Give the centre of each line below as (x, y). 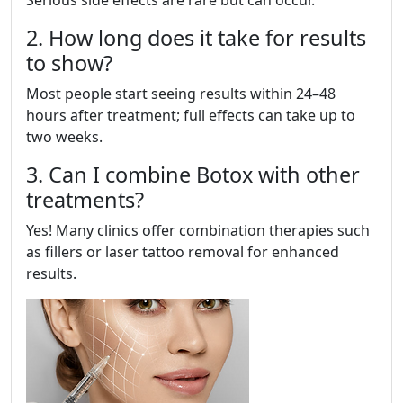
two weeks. (64, 137)
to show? (69, 63)
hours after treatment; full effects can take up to (191, 116)
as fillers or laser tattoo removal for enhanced (183, 252)
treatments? (85, 200)
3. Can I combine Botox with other (193, 175)
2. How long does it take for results (196, 38)
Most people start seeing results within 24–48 (181, 94)
